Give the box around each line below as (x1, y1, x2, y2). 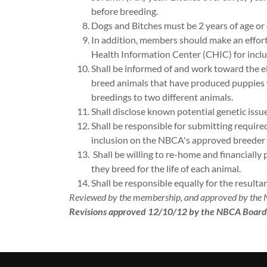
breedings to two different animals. (91, 91, 235, 103)
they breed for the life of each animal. (91, 163, 243, 174)
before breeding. (91, 5, 160, 17)
